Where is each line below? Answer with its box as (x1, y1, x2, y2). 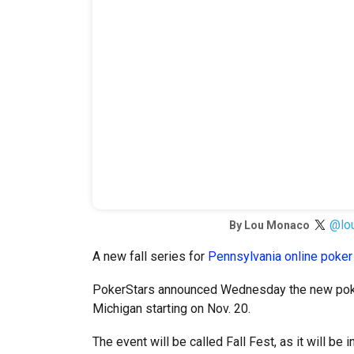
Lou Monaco (244, 218, 310, 232)
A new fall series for (92, 248, 208, 264)
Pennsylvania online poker (208, 248, 352, 264)
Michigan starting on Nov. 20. (92, 300, 250, 316)
